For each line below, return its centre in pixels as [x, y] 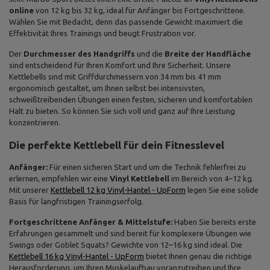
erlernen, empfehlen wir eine [59, 178]
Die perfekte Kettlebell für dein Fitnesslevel [117, 145]
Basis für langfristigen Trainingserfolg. [76, 201]
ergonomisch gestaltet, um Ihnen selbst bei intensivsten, [107, 88]
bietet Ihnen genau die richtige [198, 256]
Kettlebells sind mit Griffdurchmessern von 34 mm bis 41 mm [115, 77]
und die [150, 54]
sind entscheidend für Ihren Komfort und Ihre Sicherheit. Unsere [120, 65]
